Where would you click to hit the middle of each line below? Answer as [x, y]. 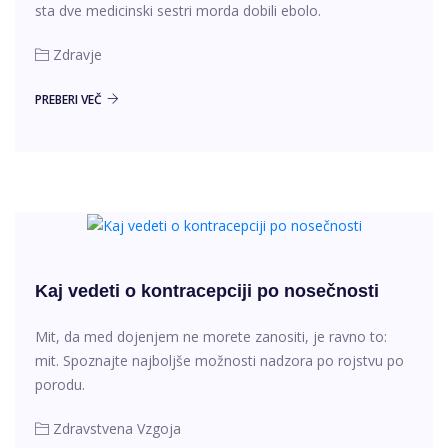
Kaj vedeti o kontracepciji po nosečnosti [207, 290]
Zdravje [77, 55]
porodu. [60, 384]
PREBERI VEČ [68, 100]
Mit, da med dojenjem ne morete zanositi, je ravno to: [211, 336]
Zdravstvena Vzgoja [117, 428]
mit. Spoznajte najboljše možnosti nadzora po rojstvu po [219, 360]
